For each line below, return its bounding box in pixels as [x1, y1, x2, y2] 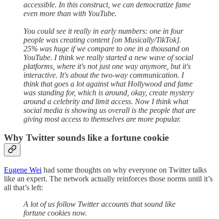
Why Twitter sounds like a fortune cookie [4, 132, 169, 143]
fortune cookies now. [23, 209, 87, 218]
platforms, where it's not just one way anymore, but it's [23, 62, 191, 70]
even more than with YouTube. [23, 9, 117, 18]
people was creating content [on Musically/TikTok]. [23, 35, 181, 44]
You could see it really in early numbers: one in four [23, 26, 183, 35]
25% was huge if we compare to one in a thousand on [23, 44, 189, 53]
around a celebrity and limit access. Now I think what [23, 97, 188, 106]
